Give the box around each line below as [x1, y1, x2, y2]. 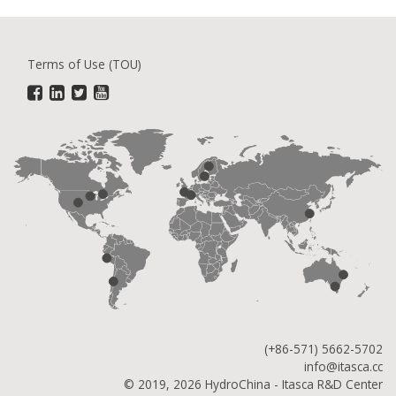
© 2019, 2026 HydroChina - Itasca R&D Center [124, 376, 383, 392]
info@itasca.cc [304, 358, 383, 375]
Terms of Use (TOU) [27, 56, 141, 72]
